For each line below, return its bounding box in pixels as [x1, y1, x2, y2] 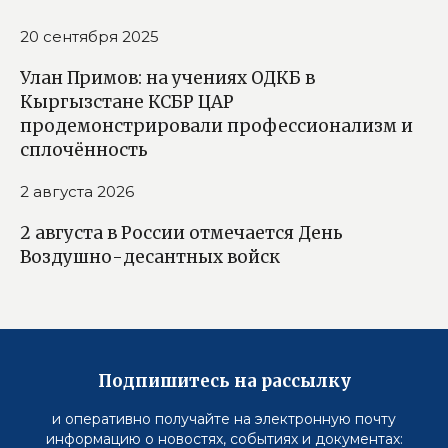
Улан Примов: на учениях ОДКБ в [20, 66, 315, 89]
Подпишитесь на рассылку [97, 370, 351, 392]
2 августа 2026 [20, 181, 134, 201]
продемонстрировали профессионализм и [20, 114, 413, 137]
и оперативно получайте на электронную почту [52, 410, 396, 428]
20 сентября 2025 [20, 26, 159, 46]
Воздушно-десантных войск [20, 245, 280, 268]
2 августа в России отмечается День [20, 221, 343, 244]
